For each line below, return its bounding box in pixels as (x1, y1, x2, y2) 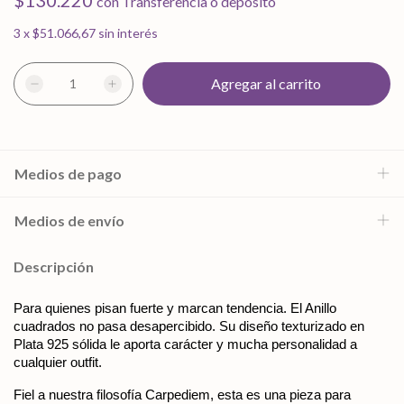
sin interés (98, 25, 158, 41)
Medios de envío (14, 212, 124, 229)
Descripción (14, 258, 94, 275)
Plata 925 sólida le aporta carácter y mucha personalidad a (14, 336, 357, 352)
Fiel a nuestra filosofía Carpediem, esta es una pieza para (14, 387, 351, 402)
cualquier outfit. (14, 354, 102, 370)
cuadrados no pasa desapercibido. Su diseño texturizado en (14, 318, 364, 334)
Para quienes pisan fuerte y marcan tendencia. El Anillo (14, 300, 336, 316)
